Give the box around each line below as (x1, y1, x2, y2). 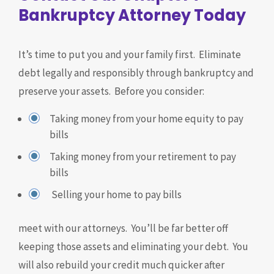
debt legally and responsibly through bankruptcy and (18, 66, 254, 80)
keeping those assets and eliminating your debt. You (18, 240, 248, 253)
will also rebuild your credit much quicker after (18, 258, 224, 272)
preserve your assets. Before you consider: (18, 84, 204, 98)
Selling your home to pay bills (50, 188, 182, 201)
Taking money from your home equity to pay (50, 112, 243, 125)
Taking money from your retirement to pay (50, 150, 236, 163)
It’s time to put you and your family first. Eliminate (18, 48, 241, 61)
